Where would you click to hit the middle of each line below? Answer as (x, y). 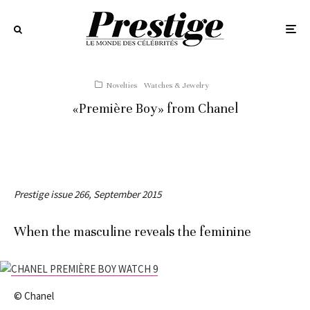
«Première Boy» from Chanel (155, 108)
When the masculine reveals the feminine (133, 231)
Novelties (122, 85)
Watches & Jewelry (176, 85)
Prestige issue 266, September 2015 (88, 194)
